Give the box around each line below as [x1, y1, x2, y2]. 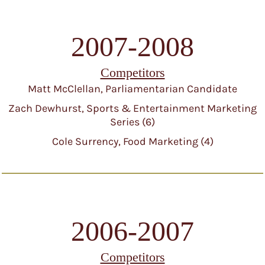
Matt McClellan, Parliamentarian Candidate [28, 82, 237, 95]
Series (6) [110, 115, 155, 128]
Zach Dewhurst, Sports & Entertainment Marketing [8, 102, 257, 115]
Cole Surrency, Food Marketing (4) [51, 135, 214, 148]
